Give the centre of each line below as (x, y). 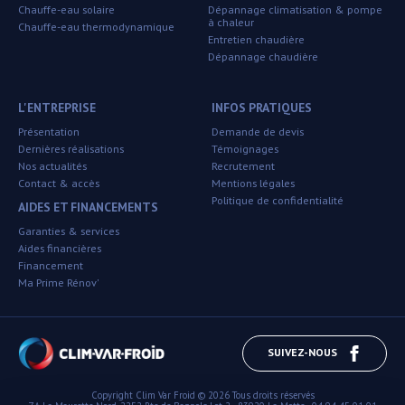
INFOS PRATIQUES (262, 108)
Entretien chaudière (256, 40)
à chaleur (231, 23)
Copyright (113, 396)
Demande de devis (258, 132)
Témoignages (245, 149)
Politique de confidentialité (278, 201)
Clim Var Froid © (170, 396)
